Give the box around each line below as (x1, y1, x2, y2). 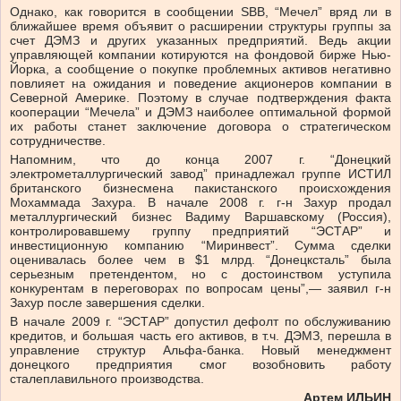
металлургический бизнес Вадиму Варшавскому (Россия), (10, 209, 391, 225)
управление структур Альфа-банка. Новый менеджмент (10, 343, 391, 358)
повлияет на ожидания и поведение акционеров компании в (10, 76, 391, 91)
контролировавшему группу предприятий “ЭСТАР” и (10, 224, 391, 239)
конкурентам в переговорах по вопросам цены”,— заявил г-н (10, 281, 391, 296)
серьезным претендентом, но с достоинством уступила (10, 267, 391, 282)
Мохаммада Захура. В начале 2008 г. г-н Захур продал (10, 195, 391, 210)
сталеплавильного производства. (10, 371, 204, 387)
